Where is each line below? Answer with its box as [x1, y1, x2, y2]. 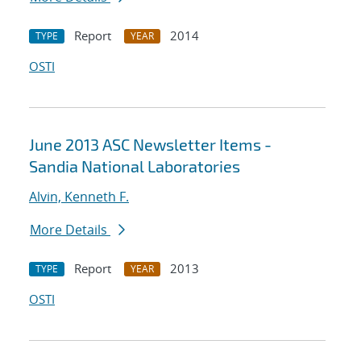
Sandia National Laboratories [29, 156, 240, 176]
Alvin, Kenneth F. [29, 188, 129, 206]
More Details [30, 221, 110, 239]
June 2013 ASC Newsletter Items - [29, 135, 272, 155]
